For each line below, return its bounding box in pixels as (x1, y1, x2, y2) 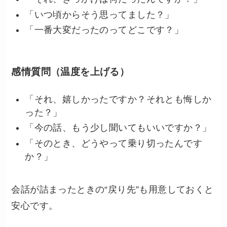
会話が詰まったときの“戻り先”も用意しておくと (11, 184, 214, 195)
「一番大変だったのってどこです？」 (25, 25, 184, 35)
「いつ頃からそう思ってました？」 (25, 9, 174, 20)
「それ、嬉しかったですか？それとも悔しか (25, 94, 212, 104)
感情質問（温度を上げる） (11, 66, 130, 77)
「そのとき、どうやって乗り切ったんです (25, 138, 202, 148)
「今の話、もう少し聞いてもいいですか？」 (25, 123, 212, 133)
